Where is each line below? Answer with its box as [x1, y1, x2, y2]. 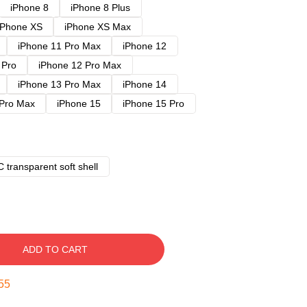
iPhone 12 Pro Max [38, 60, 121, 71]
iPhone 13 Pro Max [18, 79, 101, 90]
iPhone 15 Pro [123, 98, 184, 109]
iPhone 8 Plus [71, 2, 130, 13]
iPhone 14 [123, 79, 167, 90]
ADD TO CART [22, 244, 88, 255]
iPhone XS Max [64, 21, 131, 32]
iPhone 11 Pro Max [18, 40, 101, 51]
